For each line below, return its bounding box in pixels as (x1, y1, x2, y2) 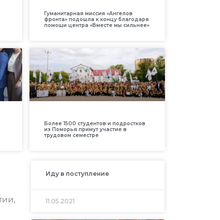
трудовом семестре (44, 132, 99, 138)
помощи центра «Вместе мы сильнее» (44, 22, 149, 28)
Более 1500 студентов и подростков (44, 120, 145, 127)
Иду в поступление (45, 169, 109, 177)
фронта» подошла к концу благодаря (44, 16, 149, 23)
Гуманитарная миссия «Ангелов (44, 10, 133, 17)
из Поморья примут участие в (44, 126, 127, 133)
